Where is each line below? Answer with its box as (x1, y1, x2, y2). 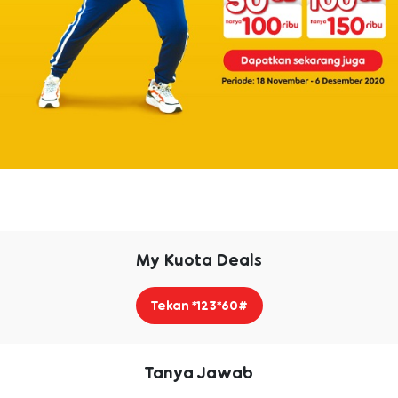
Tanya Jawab (145, 362, 253, 382)
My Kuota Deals (136, 250, 262, 269)
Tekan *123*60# (150, 298, 248, 313)
